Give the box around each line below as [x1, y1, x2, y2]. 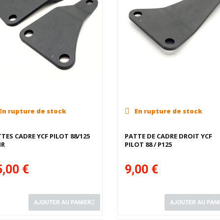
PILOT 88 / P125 [124, 139, 172, 149]
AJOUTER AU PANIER [33, 198, 91, 206]
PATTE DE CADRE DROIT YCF [124, 131, 212, 140]
